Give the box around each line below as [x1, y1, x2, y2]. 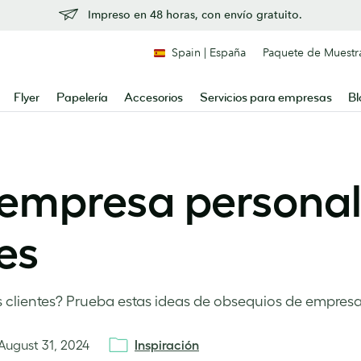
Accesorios [124, 90, 184, 106]
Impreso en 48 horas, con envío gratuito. [88, 7, 302, 22]
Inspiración [135, 338, 199, 352]
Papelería [56, 90, 108, 106]
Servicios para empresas [199, 90, 332, 106]
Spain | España [172, 45, 246, 60]
